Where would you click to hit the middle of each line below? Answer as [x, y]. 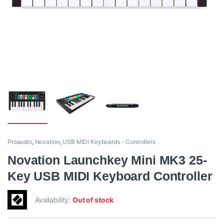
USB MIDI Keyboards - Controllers [109, 142]
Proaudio [20, 142]
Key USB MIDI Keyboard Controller [110, 176]
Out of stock [93, 200]
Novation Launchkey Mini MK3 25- [107, 160]
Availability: [54, 200]
